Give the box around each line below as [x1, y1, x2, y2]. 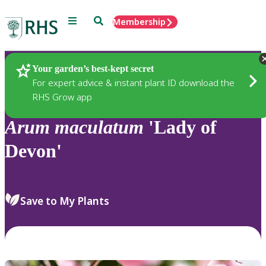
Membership [113, 16, 166, 27]
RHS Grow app [32, 90, 92, 103]
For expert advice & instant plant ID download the [32, 76, 235, 88]
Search [93, 15, 121, 25]
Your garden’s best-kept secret [32, 63, 154, 74]
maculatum [55, 116, 144, 138]
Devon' [5, 140, 62, 162]
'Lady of [144, 116, 217, 138]
